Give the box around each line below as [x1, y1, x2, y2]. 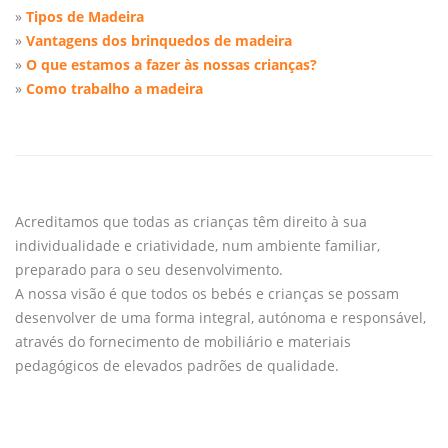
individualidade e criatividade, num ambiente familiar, [15, 235, 380, 255]
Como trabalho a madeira [26, 78, 203, 98]
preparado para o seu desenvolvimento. [15, 259, 283, 279]
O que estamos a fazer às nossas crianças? [26, 54, 317, 74]
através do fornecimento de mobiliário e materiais [15, 331, 351, 351]
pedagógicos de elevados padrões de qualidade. [15, 355, 339, 375]
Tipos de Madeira [26, 6, 144, 26]
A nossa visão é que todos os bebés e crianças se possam [15, 283, 399, 303]
